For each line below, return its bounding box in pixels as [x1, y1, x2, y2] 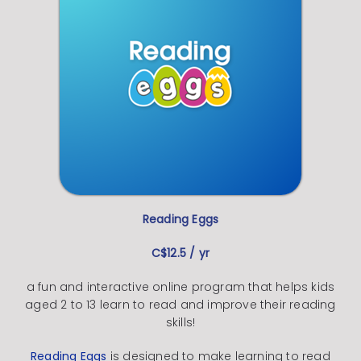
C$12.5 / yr [151, 245, 210, 262]
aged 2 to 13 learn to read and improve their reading [25, 297, 336, 313]
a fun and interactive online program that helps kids [26, 279, 335, 296]
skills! [165, 314, 196, 331]
